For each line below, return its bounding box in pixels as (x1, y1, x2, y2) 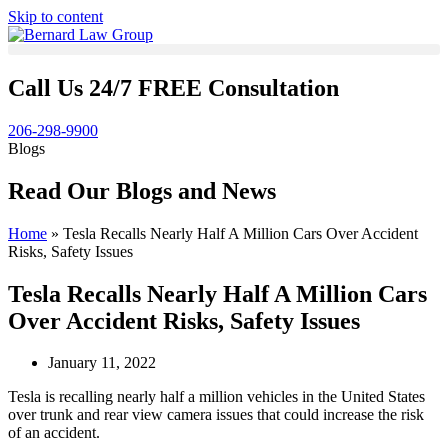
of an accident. (8, 424, 104, 442)
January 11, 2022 (48, 354, 156, 372)
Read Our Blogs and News (8, 177, 276, 204)
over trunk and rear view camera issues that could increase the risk (8, 406, 424, 424)
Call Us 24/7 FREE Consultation (8, 74, 339, 101)
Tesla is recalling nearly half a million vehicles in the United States (8, 388, 425, 406)
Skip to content (8, 8, 103, 25)
